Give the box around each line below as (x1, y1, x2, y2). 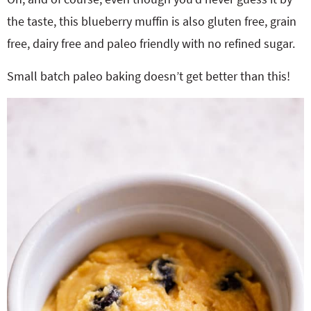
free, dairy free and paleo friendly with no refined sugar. (7, 35, 295, 51)
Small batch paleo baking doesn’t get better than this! (7, 68, 290, 84)
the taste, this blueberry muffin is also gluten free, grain (7, 13, 296, 29)
